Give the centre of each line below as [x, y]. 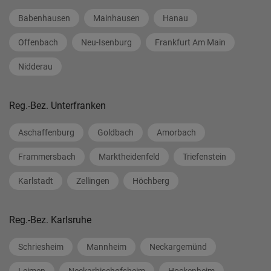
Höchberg [151, 181]
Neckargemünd [178, 247]
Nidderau [35, 66]
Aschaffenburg [46, 132]
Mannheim [106, 247]
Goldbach [116, 132]
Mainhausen [116, 18]
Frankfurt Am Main [190, 42]
